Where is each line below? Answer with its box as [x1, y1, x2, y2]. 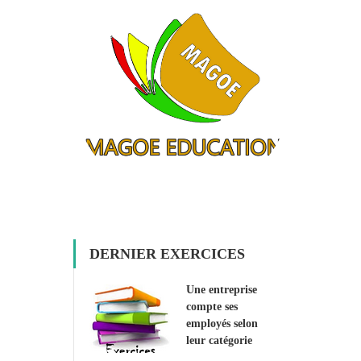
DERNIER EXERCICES [89, 245, 245, 262]
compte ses [186, 300, 238, 313]
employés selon [186, 317, 258, 330]
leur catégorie [186, 334, 252, 346]
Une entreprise [186, 283, 257, 296]
